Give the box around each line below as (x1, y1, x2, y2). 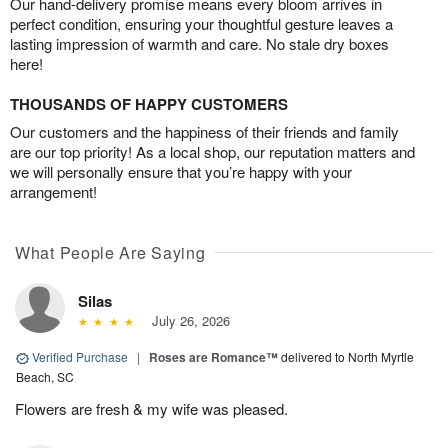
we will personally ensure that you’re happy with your (10, 161, 352, 183)
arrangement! (10, 181, 97, 203)
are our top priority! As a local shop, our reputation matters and (10, 141, 415, 163)
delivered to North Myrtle (281, 348, 414, 366)
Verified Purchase (29, 348, 131, 366)
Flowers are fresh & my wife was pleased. (15, 398, 288, 420)
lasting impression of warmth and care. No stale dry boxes (10, 33, 389, 55)
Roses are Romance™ (149, 348, 278, 367)
